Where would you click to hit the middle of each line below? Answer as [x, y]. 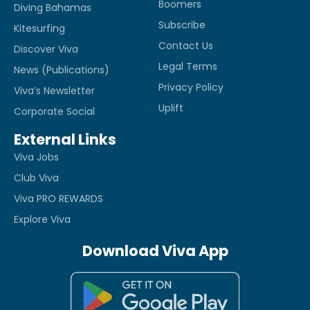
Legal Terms [188, 66]
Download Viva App [155, 250]
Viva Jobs [36, 157]
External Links [65, 139]
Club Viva [36, 177]
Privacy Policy [191, 87]
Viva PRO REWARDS [58, 198]
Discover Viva [46, 49]
